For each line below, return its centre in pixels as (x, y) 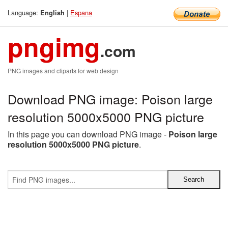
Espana (81, 12)
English (52, 13)
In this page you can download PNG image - (88, 134)
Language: (24, 12)
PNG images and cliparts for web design (63, 70)
